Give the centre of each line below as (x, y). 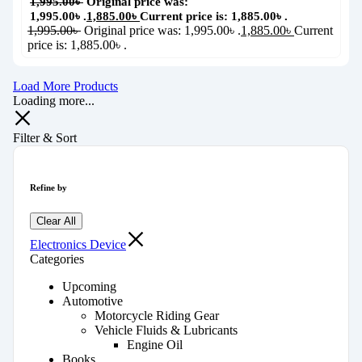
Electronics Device (78, 245)
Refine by (48, 188)
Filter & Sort (45, 138)
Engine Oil (155, 345)
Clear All (56, 221)
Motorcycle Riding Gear (157, 316)
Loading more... (54, 101)
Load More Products (65, 86)
